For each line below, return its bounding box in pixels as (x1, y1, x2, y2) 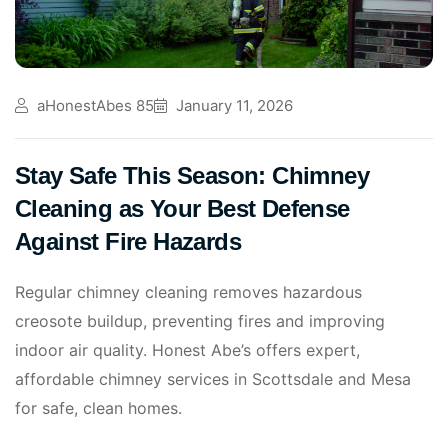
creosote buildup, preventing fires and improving (15, 310, 385, 331)
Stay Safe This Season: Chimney (15, 161, 369, 189)
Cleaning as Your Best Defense (15, 194, 350, 222)
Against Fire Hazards (15, 227, 241, 255)
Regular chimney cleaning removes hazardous (15, 281, 362, 302)
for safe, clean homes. (15, 397, 182, 418)
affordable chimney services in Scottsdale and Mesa (15, 368, 411, 389)
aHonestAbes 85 (33, 95, 154, 115)
